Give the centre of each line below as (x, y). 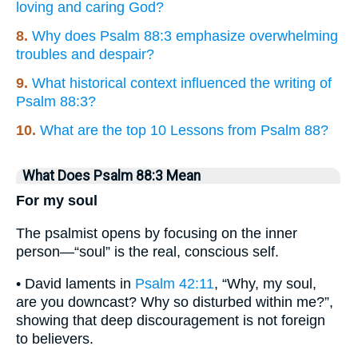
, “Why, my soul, (265, 284)
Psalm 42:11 (175, 284)
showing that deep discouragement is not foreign (171, 321)
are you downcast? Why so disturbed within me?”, (175, 302)
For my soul (57, 201)
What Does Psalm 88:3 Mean (111, 176)
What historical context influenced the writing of (182, 84)
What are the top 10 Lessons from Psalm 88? (184, 131)
